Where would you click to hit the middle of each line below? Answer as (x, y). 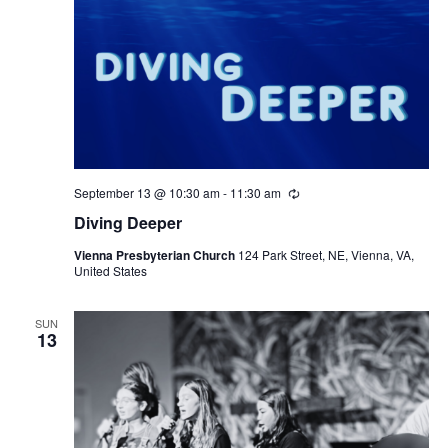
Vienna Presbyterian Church (155, 254)
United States (110, 270)
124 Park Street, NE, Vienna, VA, (325, 254)
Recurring (325, 193)
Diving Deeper (127, 222)
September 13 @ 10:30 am (146, 193)
